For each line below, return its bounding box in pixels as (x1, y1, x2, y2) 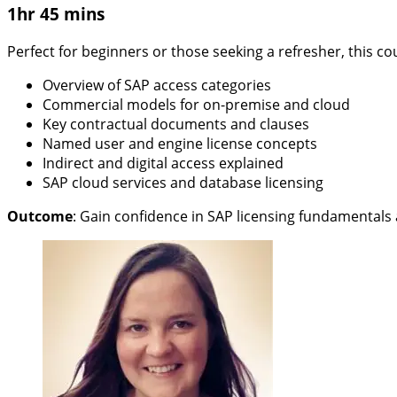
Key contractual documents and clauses (43, 113, 309, 134)
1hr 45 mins (7, 2, 105, 25)
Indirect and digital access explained (43, 152, 284, 173)
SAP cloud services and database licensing (43, 172, 323, 192)
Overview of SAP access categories (43, 74, 271, 95)
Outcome (7, 206, 73, 226)
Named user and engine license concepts (43, 133, 317, 153)
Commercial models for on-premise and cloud (43, 94, 350, 114)
